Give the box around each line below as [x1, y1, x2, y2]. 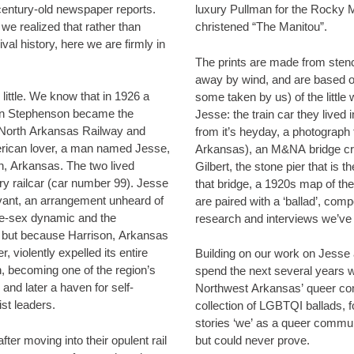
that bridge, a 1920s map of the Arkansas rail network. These [194, 176, 255, 190]
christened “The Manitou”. [194, 20, 327, 33]
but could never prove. [194, 333, 313, 347]
